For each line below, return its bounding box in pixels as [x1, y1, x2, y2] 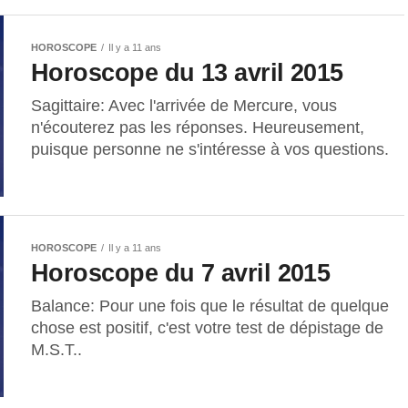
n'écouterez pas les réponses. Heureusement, [31, 118, 364, 138]
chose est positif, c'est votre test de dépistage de [31, 319, 383, 338]
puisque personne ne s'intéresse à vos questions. [31, 140, 389, 159]
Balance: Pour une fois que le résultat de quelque [31, 297, 389, 316]
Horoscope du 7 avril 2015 [31, 259, 331, 288]
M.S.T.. [31, 341, 82, 360]
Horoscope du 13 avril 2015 [31, 58, 343, 87]
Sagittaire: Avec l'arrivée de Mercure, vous [31, 97, 337, 116]
